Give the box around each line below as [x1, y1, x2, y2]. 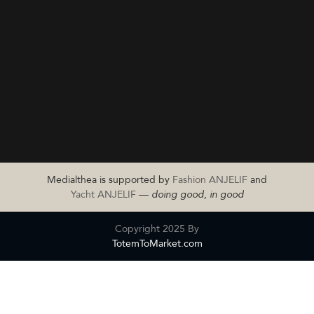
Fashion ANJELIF [172, 171, 247, 187]
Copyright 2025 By [115, 220, 199, 236]
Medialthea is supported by [47, 171, 172, 187]
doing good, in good [151, 188, 244, 200]
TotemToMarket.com [111, 235, 203, 251]
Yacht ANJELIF [70, 186, 136, 202]
